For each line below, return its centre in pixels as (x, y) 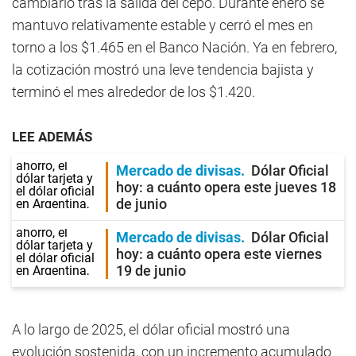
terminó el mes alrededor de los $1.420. (133, 92)
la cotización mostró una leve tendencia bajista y (163, 70)
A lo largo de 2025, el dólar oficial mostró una (151, 329)
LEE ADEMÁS (52, 137)
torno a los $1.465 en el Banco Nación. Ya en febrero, (174, 47)
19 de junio (151, 271)
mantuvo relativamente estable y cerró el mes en (163, 25)
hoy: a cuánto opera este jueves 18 (226, 187)
